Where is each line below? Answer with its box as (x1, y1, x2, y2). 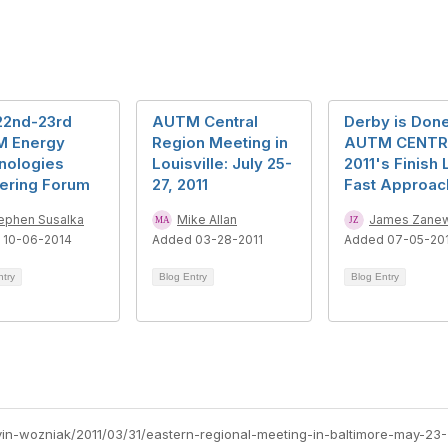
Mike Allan (177, 211, 237, 227)
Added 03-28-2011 (152, 231, 263, 247)
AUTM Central (152, 111, 258, 131)
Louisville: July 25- (152, 153, 292, 173)
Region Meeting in (152, 132, 288, 152)
